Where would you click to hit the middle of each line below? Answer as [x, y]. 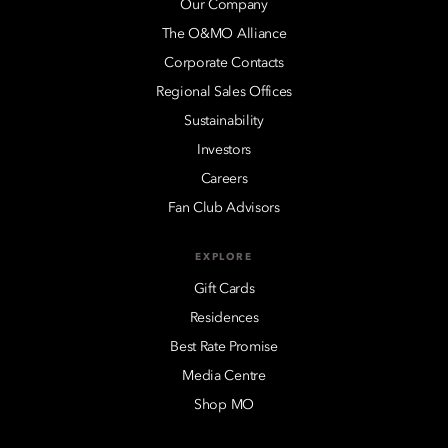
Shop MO [224, 404]
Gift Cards [224, 288]
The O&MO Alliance [224, 33]
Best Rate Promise [224, 346]
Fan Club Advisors [224, 207]
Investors [224, 149]
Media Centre [224, 375]
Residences [224, 317]
